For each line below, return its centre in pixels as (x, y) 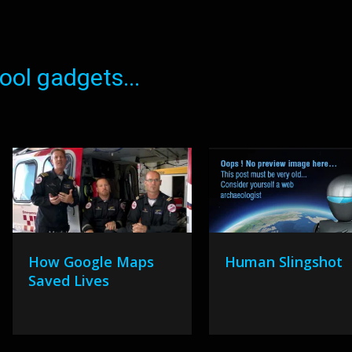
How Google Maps (91, 262)
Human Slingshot (284, 262)
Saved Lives (68, 280)
